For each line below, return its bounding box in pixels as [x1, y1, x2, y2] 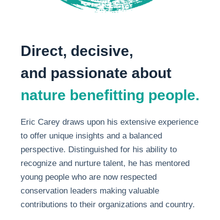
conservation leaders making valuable [20, 186, 159, 195]
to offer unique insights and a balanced [20, 131, 162, 140]
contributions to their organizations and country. [20, 199, 195, 209]
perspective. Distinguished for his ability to [20, 144, 177, 154]
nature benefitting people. [20, 86, 199, 103]
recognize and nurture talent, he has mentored [20, 158, 190, 168]
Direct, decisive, [20, 42, 133, 59]
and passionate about [20, 64, 171, 81]
